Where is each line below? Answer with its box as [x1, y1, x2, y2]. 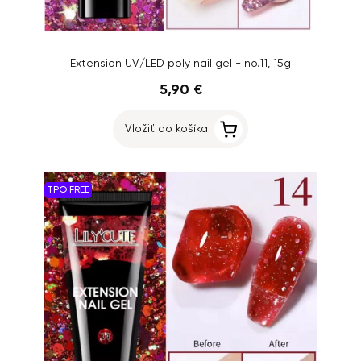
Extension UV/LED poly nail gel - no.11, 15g [70, 58, 291, 69]
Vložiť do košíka [125, 123, 208, 135]
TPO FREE [47, 185, 89, 195]
